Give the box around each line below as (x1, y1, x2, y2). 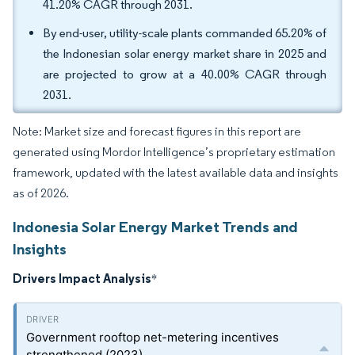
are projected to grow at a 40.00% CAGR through (43, 67, 326, 82)
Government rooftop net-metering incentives (26, 330, 279, 345)
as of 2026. (13, 185, 69, 200)
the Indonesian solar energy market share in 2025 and (43, 46, 326, 61)
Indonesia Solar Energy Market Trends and (13, 217, 298, 236)
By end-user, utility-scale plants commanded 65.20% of (43, 25, 326, 40)
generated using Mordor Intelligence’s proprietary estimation (13, 144, 335, 159)
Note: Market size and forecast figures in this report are (13, 124, 301, 139)
